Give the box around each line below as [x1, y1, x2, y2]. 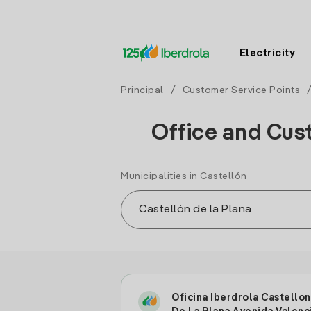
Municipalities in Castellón [121, 171, 247, 181]
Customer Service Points [182, 85, 300, 95]
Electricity [239, 48, 296, 58]
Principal [121, 85, 164, 95]
